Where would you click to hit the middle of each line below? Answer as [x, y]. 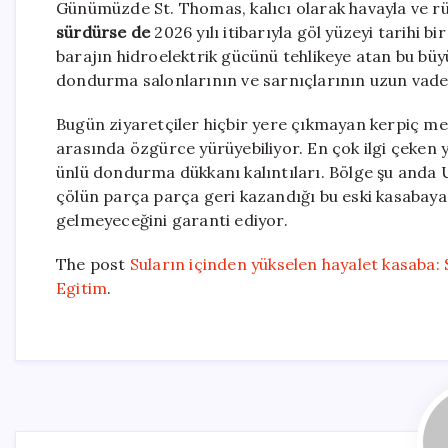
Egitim [82, 288]
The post [93, 264]
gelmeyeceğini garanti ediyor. [172, 220]
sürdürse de [103, 32]
